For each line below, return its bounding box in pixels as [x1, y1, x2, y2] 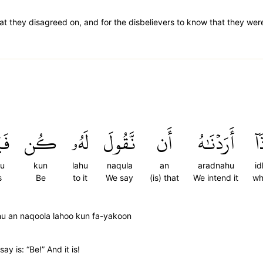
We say [106, 173, 133, 183]
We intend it [193, 173, 238, 183]
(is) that [150, 173, 179, 183]
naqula [106, 160, 133, 170]
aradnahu [197, 160, 234, 170]
